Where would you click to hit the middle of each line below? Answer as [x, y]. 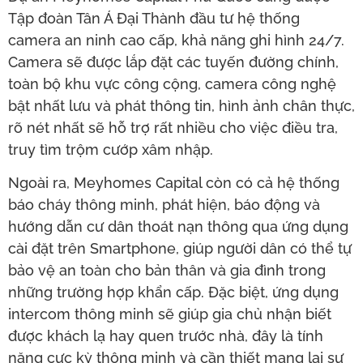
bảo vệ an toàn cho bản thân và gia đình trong [167, 271]
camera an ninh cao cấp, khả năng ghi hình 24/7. [176, 41]
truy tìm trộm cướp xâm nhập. [111, 150]
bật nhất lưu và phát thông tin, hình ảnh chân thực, [181, 106]
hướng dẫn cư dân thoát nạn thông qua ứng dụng [178, 227]
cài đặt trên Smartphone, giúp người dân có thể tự [180, 249]
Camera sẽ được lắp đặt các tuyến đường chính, [173, 62]
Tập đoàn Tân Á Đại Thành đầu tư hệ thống [154, 19]
